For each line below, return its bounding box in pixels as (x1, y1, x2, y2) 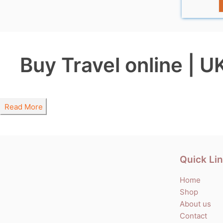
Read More (4, 102, 43, 111)
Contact (180, 211, 208, 221)
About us (180, 199, 212, 209)
